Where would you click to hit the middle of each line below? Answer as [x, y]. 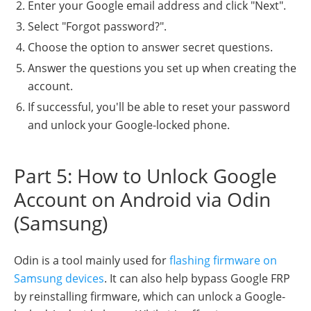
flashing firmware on [223, 260]
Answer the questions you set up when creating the [162, 68]
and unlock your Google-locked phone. [129, 125]
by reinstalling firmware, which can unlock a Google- [150, 296]
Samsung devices [59, 278]
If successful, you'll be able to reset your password [159, 107]
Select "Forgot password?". [97, 26]
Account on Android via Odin [142, 199]
